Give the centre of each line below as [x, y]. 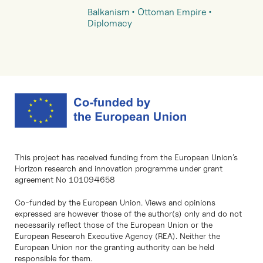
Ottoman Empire [172, 12]
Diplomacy [110, 23]
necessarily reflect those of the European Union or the [114, 225]
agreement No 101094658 [65, 180]
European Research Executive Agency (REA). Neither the [117, 236]
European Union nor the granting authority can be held [114, 247]
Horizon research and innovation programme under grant [119, 168]
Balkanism [109, 12]
